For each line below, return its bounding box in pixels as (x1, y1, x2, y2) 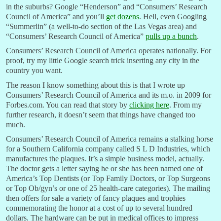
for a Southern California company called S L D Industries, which (6, 145, 210, 153)
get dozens (106, 12, 139, 21)
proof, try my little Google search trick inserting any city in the (6, 56, 199, 65)
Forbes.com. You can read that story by (6, 100, 129, 109)
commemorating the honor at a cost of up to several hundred (6, 204, 192, 213)
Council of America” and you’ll (6, 12, 106, 21)
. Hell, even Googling (139, 12, 207, 21)
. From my (169, 100, 202, 109)
